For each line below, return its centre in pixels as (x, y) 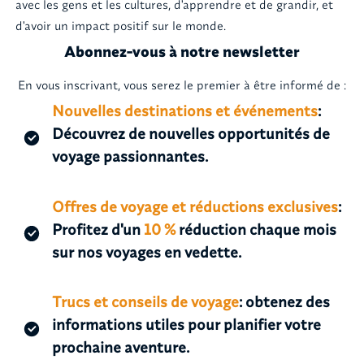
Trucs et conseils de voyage (146, 302)
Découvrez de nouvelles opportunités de (191, 134)
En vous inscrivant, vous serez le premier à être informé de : (182, 85)
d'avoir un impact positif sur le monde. (120, 25)
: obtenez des (285, 302)
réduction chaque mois (256, 229)
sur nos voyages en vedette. (147, 251)
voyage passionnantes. (130, 156)
